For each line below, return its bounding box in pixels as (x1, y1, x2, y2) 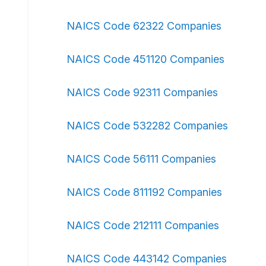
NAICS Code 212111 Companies (66, 219, 219, 232)
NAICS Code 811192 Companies (66, 186, 222, 198)
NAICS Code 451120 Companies (66, 53, 224, 65)
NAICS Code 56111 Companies (66, 153, 216, 165)
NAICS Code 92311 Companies (66, 86, 218, 99)
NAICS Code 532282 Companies (66, 119, 228, 132)
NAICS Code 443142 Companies (66, 252, 227, 265)
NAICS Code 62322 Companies (66, 20, 221, 32)
